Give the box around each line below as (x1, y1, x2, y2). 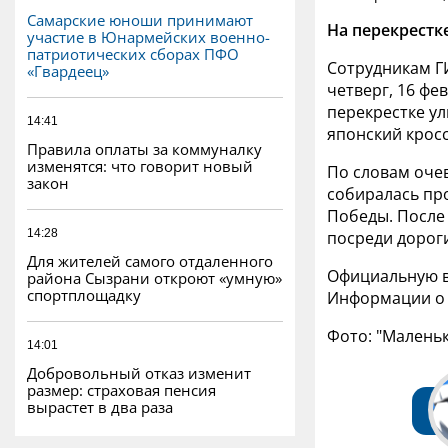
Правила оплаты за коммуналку (27, 138, 262, 159)
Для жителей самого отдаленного (27, 250, 273, 271)
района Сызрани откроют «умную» (27, 267, 282, 288)
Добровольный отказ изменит (27, 362, 251, 383)
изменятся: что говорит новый (27, 155, 253, 176)
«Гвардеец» (27, 60, 109, 81)
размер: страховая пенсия (27, 379, 216, 400)
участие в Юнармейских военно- (27, 26, 270, 47)
